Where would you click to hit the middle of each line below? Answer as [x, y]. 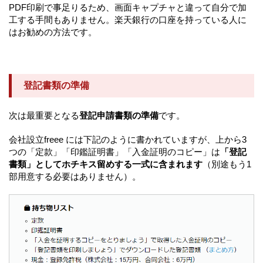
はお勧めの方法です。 [53, 32]
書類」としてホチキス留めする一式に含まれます [106, 164]
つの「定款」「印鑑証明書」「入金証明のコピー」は [114, 152]
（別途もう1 [227, 164]
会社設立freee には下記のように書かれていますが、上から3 [128, 140]
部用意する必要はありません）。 [75, 177]
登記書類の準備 [56, 86]
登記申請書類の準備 [119, 116]
